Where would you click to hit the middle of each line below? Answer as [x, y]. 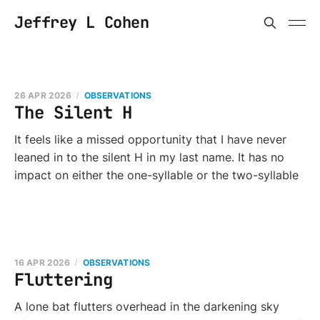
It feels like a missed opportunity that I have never [150, 139]
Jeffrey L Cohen [82, 22]
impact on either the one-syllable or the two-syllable [156, 175]
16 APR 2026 [42, 262]
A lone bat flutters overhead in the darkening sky [147, 306]
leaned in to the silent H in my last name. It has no [149, 157]
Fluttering [64, 280]
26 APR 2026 [43, 95]
